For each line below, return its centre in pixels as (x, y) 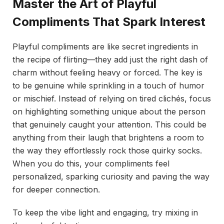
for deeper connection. (56, 189)
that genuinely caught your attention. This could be (109, 124)
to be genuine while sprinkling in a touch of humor (108, 85)
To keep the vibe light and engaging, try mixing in (105, 213)
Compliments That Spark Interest (109, 21)
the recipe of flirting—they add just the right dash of (110, 59)
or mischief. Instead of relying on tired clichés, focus (112, 98)
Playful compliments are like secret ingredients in (105, 46)
